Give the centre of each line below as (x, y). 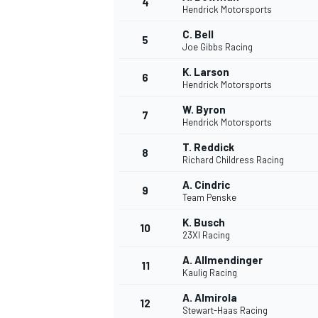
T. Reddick (208, 147)
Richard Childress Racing (233, 160)
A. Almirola (210, 298)
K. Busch (204, 223)
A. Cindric (206, 185)
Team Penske (209, 198)
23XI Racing (206, 235)
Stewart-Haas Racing (225, 311)
